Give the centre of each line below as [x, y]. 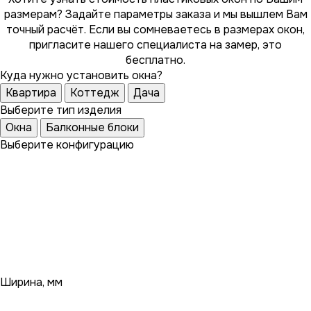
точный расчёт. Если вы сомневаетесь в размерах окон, [155, 29]
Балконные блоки [92, 127]
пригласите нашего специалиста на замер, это [155, 44]
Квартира [31, 92]
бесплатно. [155, 60]
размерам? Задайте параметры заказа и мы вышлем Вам [155, 14]
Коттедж [95, 92]
